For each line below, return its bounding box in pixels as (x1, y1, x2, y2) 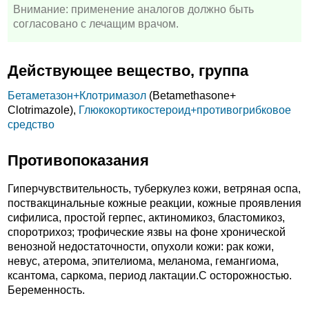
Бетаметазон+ (8, 89, 79, 101)
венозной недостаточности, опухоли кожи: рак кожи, (8, 240, 274, 252)
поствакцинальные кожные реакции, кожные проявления (8, 197, 301, 209)
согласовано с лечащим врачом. (13, 18, 179, 30)
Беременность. (8, 283, 85, 296)
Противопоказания (8, 152, 149, 170)
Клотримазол (79, 89, 146, 101)
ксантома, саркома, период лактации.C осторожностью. (8, 269, 292, 281)
